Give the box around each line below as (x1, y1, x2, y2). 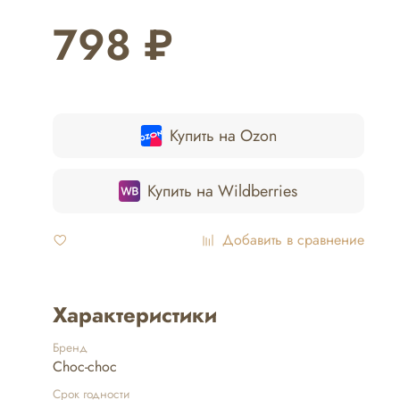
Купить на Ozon (169, 124, 277, 148)
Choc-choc (52, 356, 117, 378)
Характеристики (52, 299, 217, 331)
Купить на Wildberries (147, 179, 298, 204)
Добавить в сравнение (222, 229, 364, 251)
